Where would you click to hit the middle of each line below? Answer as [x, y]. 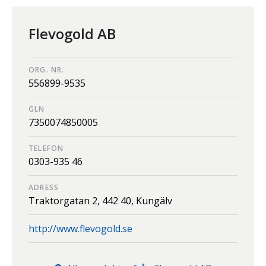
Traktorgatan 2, [65, 200]
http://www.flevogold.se [80, 228]
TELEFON [46, 148]
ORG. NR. [47, 69]
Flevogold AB [72, 33]
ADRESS [44, 187]
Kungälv [154, 200]
